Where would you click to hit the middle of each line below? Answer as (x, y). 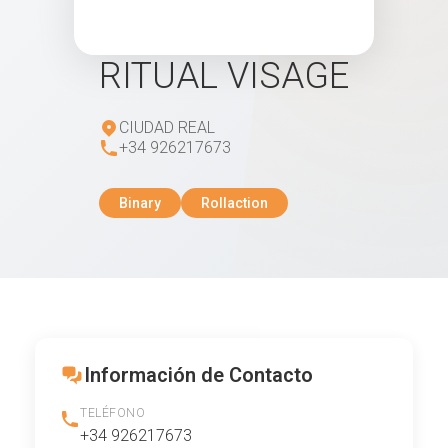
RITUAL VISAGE (224, 76)
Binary (140, 203)
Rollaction (234, 203)
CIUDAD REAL (167, 127)
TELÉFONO (112, 413)
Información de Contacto (198, 375)
